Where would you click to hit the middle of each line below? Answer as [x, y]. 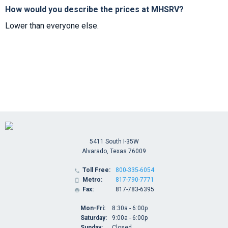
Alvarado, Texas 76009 [114, 151]
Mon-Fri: [93, 208]
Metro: [92, 180]
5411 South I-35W [114, 142]
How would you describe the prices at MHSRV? [94, 10]
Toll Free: [96, 170]
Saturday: [94, 218]
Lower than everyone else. [52, 26]
